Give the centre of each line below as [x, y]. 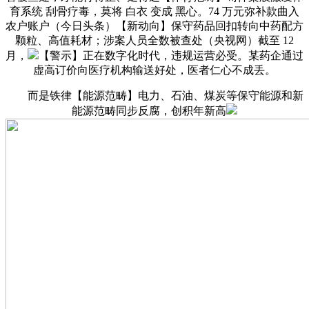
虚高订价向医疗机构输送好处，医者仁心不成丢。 [154, 70]
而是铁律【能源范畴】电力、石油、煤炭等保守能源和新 [154, 95]
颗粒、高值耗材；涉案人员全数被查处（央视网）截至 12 [154, 40]
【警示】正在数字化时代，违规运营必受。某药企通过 [171, 55]
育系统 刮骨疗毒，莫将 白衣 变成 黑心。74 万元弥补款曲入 [154, 11]
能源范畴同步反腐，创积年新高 [149, 110]
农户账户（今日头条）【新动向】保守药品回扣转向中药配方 [154, 26]
